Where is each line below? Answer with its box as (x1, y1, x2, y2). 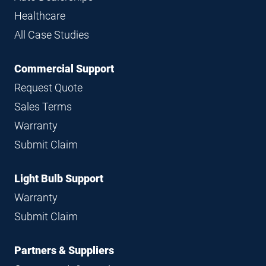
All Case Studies (14, 28, 89, 42)
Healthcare (14, 9, 65, 23)
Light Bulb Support (14, 172, 103, 185)
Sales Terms (14, 100, 72, 113)
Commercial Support (14, 62, 114, 75)
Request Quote (14, 81, 83, 94)
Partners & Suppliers (14, 244, 114, 257)
